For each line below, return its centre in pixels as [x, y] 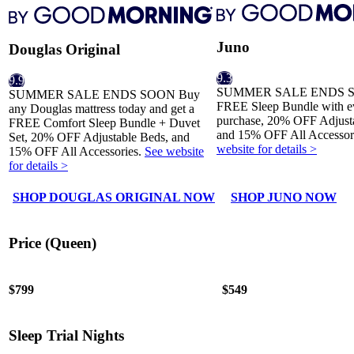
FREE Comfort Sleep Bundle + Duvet [104, 122]
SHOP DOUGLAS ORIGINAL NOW [114, 197]
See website [174, 151]
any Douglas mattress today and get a [102, 108]
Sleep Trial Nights [66, 336]
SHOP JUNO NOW [284, 197]
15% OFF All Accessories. [77, 151]
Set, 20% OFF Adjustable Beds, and [99, 137]
